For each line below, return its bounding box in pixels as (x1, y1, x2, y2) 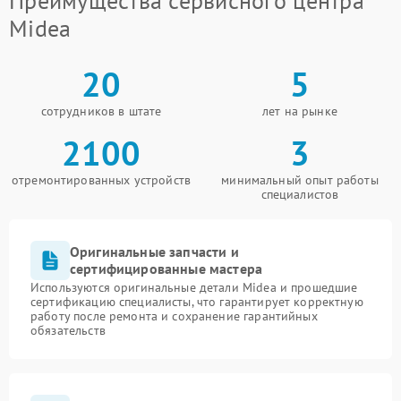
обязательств (30, 322, 106, 338)
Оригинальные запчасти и (70, 243, 239, 260)
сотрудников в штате (40, 103, 162, 119)
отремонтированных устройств (11, 172, 192, 188)
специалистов (260, 186, 339, 202)
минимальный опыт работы (221, 172, 379, 188)
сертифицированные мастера (70, 260, 263, 277)
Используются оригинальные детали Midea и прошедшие (30, 279, 358, 295)
